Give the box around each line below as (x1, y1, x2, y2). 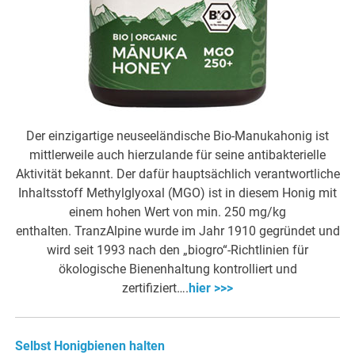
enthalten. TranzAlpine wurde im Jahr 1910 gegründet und (15, 223, 340, 239)
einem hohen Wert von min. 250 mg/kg (69, 204, 286, 220)
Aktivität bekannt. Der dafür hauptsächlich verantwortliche (15, 166, 340, 182)
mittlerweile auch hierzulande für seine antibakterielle (29, 147, 326, 163)
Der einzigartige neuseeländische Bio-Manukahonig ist (26, 128, 329, 144)
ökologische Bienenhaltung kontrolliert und (58, 261, 297, 277)
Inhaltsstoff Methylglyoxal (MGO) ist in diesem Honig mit (18, 185, 337, 201)
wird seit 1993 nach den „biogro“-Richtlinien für (47, 242, 308, 258)
